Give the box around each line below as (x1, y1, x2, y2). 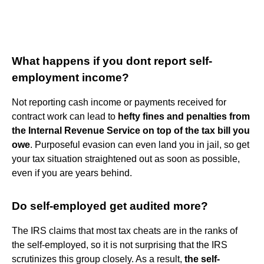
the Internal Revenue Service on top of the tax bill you (12, 125, 250, 136)
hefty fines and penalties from (118, 111, 250, 121)
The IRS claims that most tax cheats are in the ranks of (12, 225, 237, 236)
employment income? (12, 71, 129, 84)
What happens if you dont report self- (12, 54, 212, 67)
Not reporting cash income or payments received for (12, 97, 226, 107)
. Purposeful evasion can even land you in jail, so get (30, 139, 249, 150)
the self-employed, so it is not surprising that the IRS (12, 239, 227, 250)
